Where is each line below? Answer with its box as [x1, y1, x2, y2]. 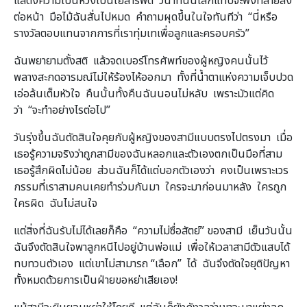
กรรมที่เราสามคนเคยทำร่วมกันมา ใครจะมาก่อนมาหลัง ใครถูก [14, 178, 286, 195]
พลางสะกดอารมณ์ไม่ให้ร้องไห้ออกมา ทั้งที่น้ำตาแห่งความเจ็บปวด [14, 69, 293, 86]
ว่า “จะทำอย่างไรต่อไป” [14, 101, 110, 119]
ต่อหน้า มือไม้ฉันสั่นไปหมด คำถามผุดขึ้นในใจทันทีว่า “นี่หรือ [14, 8, 278, 25]
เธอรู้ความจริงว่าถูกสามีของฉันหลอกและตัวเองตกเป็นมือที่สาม [14, 145, 288, 162]
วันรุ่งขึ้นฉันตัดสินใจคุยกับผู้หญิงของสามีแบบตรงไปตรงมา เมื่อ [14, 129, 293, 146]
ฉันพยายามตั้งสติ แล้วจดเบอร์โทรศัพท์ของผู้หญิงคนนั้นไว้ [14, 52, 273, 69]
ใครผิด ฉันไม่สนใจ [14, 195, 97, 212]
